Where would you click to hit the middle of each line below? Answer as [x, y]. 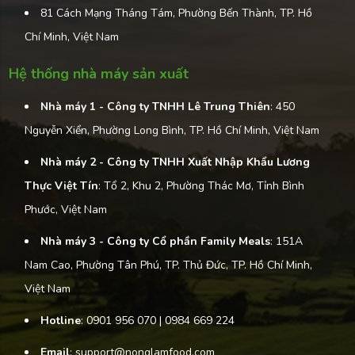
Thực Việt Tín [61, 186]
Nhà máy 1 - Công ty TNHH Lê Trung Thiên [155, 107]
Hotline [61, 321]
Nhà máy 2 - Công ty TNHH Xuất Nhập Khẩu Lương [175, 162]
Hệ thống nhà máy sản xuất [99, 74]
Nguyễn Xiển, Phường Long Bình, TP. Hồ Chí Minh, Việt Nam [172, 131]
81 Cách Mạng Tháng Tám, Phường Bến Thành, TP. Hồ [176, 13]
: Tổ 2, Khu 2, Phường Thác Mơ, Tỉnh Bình [201, 186]
